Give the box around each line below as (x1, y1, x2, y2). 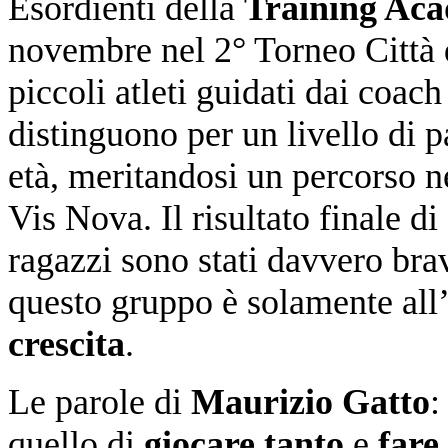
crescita (8, 323, 125, 364)
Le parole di (8, 381, 191, 422)
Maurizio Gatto (191, 381, 430, 422)
